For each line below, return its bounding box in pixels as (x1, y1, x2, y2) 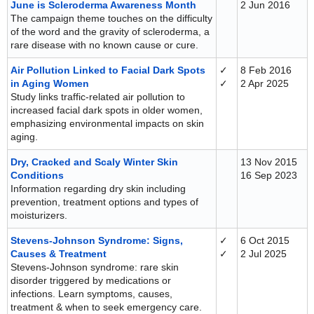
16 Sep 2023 (240, 170, 297, 181)
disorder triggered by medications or (11, 275, 171, 286)
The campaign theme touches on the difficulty (11, 13, 212, 24)
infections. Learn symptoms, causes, (11, 288, 172, 299)
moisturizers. (11, 210, 67, 221)
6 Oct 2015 (240, 235, 289, 246)
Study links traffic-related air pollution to (11, 91, 185, 102)
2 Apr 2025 (240, 78, 289, 89)
